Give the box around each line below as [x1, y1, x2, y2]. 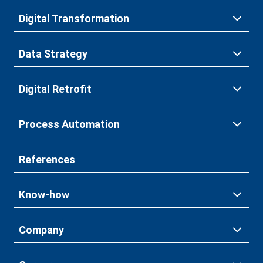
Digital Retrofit [19, 83, 92, 96]
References [19, 153, 75, 166]
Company [19, 224, 64, 237]
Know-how [19, 188, 69, 201]
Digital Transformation [19, 12, 129, 25]
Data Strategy [19, 48, 87, 60]
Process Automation [19, 118, 120, 131]
